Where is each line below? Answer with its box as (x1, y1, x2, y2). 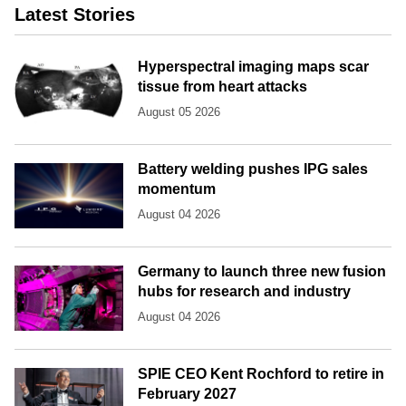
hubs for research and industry (138, 284, 351, 300)
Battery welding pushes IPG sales (138, 161, 368, 178)
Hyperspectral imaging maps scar (138, 59, 369, 75)
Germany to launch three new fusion (138, 264, 386, 280)
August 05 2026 (138, 105, 220, 120)
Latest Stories (14, 5, 135, 25)
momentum (138, 181, 216, 198)
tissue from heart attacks (138, 79, 307, 95)
